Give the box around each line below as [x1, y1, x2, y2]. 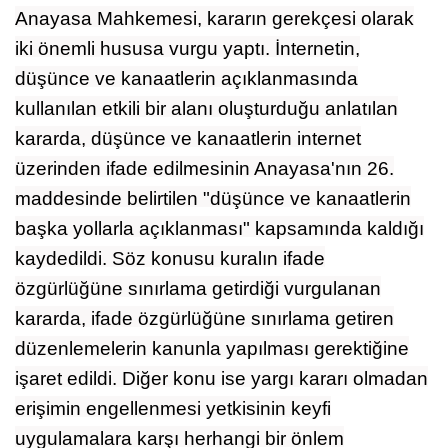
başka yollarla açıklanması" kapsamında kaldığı [15, 217, 424, 239]
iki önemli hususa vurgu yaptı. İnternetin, [15, 37, 360, 59]
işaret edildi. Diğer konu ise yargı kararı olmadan [15, 367, 428, 389]
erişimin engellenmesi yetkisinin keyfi [15, 397, 331, 419]
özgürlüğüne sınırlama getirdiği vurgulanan [15, 277, 381, 299]
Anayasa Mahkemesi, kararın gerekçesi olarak [15, 7, 414, 29]
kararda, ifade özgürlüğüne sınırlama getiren [15, 307, 394, 329]
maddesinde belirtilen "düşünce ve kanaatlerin [15, 187, 411, 209]
